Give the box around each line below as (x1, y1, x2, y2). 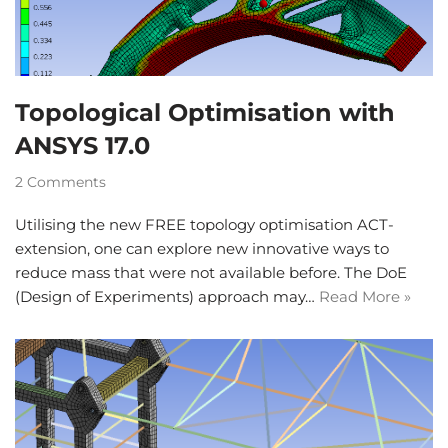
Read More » (319, 287, 411, 307)
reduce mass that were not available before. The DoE (15, 263, 407, 283)
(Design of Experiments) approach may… (15, 287, 319, 307)
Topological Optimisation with (15, 98, 395, 128)
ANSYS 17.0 (15, 131, 150, 161)
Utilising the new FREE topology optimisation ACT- (15, 215, 394, 235)
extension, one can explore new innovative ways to (15, 239, 389, 259)
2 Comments (15, 174, 106, 191)
